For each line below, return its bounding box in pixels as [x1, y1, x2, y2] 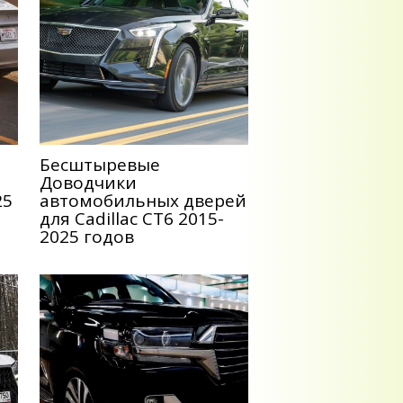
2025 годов [40, 225, 134, 249]
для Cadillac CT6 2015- [40, 207, 224, 231]
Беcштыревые [40, 153, 160, 177]
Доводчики [40, 171, 137, 195]
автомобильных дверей [40, 189, 246, 213]
